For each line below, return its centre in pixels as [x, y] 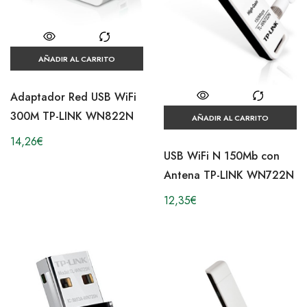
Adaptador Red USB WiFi [73, 97]
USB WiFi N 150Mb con [222, 156]
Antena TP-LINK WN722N [229, 175]
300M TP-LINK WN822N [72, 116]
